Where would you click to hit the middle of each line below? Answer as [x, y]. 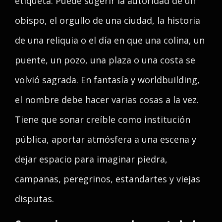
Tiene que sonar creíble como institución [103, 119]
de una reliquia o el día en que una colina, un [110, 40]
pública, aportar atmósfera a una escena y [106, 139]
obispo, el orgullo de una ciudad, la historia [108, 20]
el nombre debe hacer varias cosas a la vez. [107, 100]
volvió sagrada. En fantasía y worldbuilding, [107, 80]
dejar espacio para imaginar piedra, [91, 159]
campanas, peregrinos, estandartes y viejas [108, 179]
